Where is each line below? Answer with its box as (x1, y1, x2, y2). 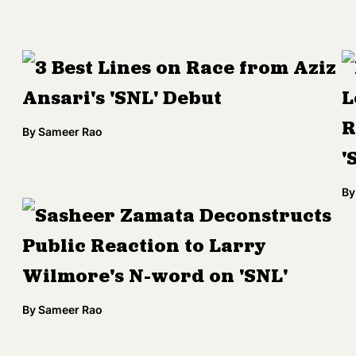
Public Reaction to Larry (22, 238, 266, 257)
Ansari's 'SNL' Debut (22, 90, 222, 109)
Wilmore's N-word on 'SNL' (22, 268, 288, 287)
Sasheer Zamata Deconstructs (35, 207, 331, 226)
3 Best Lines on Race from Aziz (35, 60, 336, 79)
